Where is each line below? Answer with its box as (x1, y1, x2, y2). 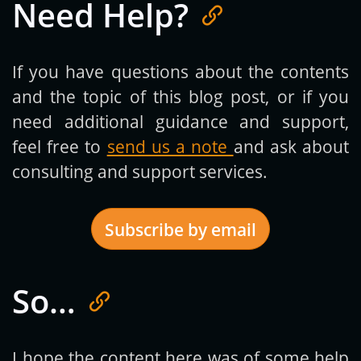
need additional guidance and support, (12, 110, 349, 134)
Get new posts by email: (108, 296, 253, 310)
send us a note (106, 135, 234, 159)
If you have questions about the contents (12, 60, 349, 84)
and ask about (233, 135, 350, 159)
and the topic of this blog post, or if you (12, 85, 349, 109)
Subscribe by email (105, 217, 256, 241)
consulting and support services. (12, 160, 268, 184)
